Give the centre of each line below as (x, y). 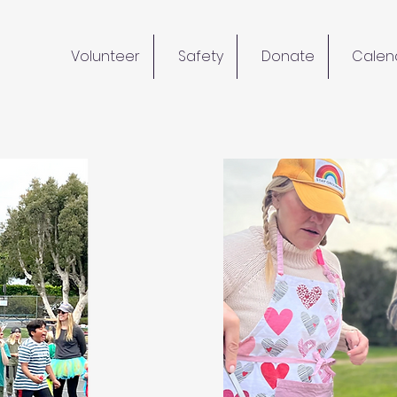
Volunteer (105, 56)
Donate (288, 56)
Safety (201, 56)
